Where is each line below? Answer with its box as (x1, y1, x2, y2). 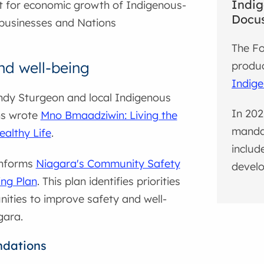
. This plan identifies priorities (37, 174, 180, 188)
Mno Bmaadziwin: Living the (40, 108, 177, 123)
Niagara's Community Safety (35, 156, 180, 170)
